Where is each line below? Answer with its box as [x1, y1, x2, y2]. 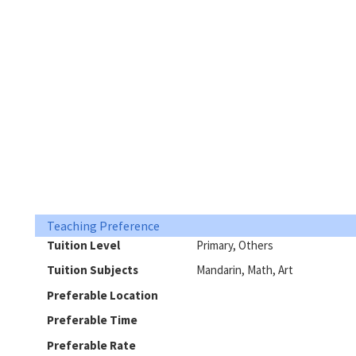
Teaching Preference [47, 217, 160, 234]
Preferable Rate [47, 337, 136, 353]
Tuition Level [47, 237, 120, 253]
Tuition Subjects [47, 262, 138, 277]
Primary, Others [195, 237, 273, 253]
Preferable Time [47, 312, 137, 327]
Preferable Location [47, 287, 158, 303]
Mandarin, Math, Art [195, 262, 293, 277]
